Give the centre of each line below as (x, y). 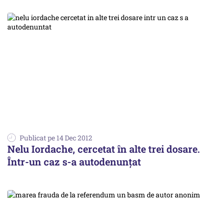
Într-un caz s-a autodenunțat (74, 161)
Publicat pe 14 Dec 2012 (56, 137)
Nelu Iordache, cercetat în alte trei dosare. (104, 149)
